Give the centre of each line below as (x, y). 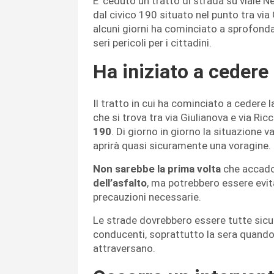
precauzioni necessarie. (148, 197)
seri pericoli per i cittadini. (154, 43)
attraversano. (125, 249)
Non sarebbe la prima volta (157, 169)
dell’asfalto (120, 183)
